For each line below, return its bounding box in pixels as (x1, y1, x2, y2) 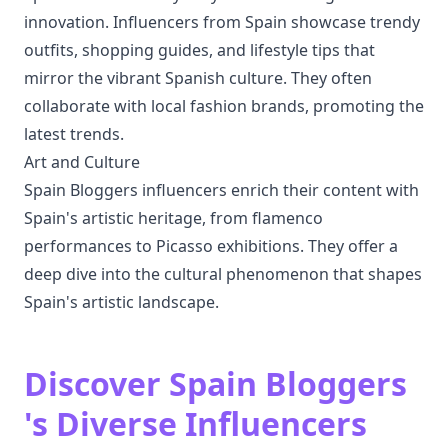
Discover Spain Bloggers (24, 362, 407, 405)
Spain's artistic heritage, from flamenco (24, 207, 323, 229)
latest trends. (24, 123, 124, 145)
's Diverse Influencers (24, 402, 367, 445)
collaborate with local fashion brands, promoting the (24, 95, 424, 117)
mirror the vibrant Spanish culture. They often (24, 67, 372, 89)
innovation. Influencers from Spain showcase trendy (24, 11, 420, 33)
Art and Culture (24, 151, 140, 173)
